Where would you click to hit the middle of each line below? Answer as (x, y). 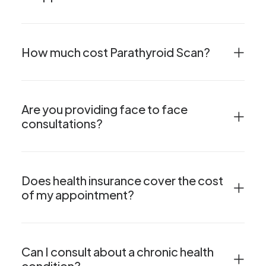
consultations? (62, 123)
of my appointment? (78, 194)
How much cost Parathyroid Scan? (116, 52)
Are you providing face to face (104, 109)
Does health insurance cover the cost (122, 180)
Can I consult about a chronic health (118, 251)
